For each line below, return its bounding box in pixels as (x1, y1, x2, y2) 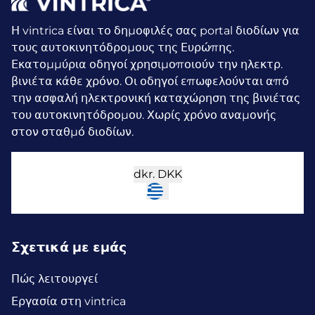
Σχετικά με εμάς (11, 239, 127, 256)
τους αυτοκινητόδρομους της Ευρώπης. (11, 40, 234, 54)
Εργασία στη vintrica (11, 295, 126, 309)
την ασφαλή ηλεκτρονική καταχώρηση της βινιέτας (11, 91, 300, 105)
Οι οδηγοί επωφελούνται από (124, 74, 289, 88)
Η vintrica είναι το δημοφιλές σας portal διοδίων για (11, 23, 300, 37)
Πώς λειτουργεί (11, 272, 98, 286)
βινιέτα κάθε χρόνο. (11, 74, 124, 88)
